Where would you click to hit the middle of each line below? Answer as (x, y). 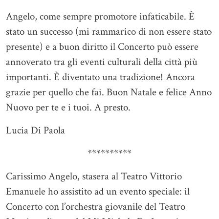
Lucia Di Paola (35, 131)
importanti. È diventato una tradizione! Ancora (100, 77)
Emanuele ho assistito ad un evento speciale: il (98, 192)
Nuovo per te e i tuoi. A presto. (69, 108)
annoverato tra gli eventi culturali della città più (102, 62)
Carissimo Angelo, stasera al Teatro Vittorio (94, 176)
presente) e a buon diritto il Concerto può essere (102, 47)
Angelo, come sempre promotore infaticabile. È (100, 17)
